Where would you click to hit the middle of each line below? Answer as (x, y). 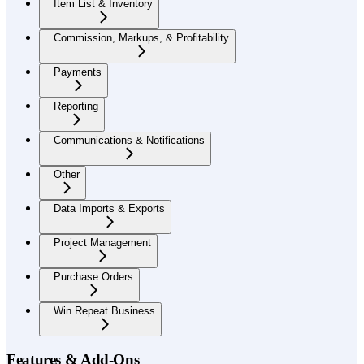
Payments (78, 71)
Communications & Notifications (129, 140)
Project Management (102, 242)
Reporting (76, 106)
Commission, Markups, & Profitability (141, 37)
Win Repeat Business (104, 310)
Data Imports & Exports (109, 208)
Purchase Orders (93, 276)
